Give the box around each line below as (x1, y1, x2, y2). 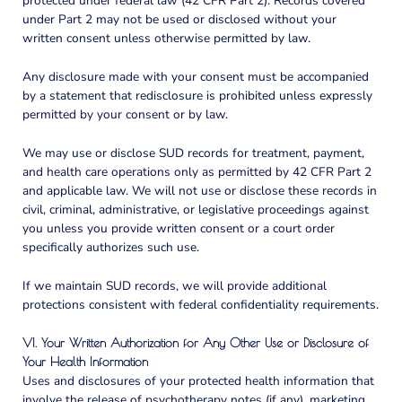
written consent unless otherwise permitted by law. (22, 30, 310, 48)
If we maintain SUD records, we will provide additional (22, 277, 327, 295)
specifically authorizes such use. (22, 239, 199, 257)
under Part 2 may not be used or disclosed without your (22, 11, 336, 29)
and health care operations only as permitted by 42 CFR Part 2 (22, 163, 371, 181)
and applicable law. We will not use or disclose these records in (22, 182, 377, 200)
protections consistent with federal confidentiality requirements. (22, 296, 379, 314)
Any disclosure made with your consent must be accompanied (22, 68, 369, 86)
